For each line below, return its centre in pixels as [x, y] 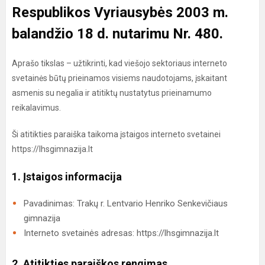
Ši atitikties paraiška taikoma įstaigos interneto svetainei [116, 134]
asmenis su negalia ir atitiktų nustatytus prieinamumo [112, 93]
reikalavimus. [36, 108]
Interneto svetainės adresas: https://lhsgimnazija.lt [121, 233]
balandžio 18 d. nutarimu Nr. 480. [117, 34]
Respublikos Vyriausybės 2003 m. [120, 12]
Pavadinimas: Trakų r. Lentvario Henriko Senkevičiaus [126, 203]
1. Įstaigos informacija [67, 177]
